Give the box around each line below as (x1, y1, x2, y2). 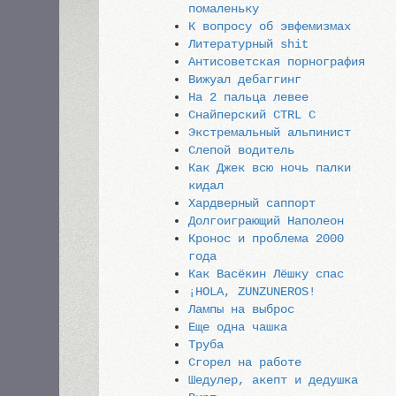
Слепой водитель (188, 143, 295, 157)
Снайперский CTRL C (188, 108, 316, 122)
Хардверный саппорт (188, 196, 316, 210)
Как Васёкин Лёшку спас (188, 267, 345, 281)
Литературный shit (188, 37, 309, 51)
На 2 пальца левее (188, 90, 309, 104)
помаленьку (188, 2, 260, 16)
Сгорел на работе (188, 355, 302, 369)
